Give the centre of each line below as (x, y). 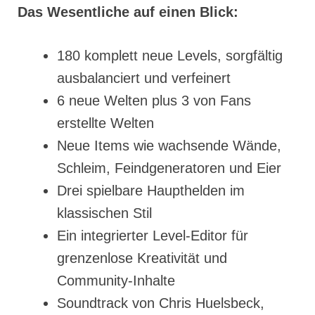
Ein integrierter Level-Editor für (153, 236)
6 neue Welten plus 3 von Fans (154, 101)
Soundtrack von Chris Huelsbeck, (161, 303)
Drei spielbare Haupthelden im (151, 191)
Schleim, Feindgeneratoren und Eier (169, 168)
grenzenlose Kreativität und (142, 258)
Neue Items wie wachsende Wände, (169, 146)
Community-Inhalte (116, 281)
